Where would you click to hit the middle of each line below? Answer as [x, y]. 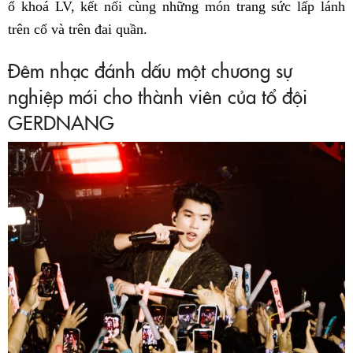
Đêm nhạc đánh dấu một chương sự [150, 69]
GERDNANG [61, 121]
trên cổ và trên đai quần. [78, 29]
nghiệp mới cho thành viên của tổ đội [158, 95]
